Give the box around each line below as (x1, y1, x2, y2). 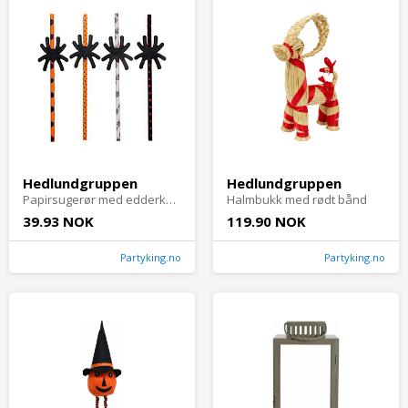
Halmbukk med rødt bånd (227, 191, 367, 209)
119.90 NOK (227, 212, 306, 231)
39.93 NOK (23, 212, 94, 231)
